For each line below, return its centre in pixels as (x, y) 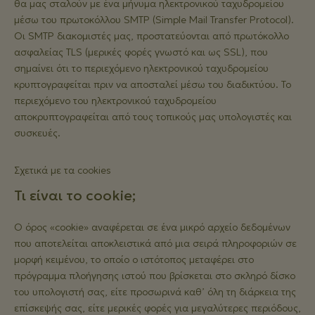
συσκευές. (37, 133)
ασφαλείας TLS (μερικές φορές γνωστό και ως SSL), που (141, 52)
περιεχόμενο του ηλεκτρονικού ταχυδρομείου (115, 101)
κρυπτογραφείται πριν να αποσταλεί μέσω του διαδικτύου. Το (153, 84)
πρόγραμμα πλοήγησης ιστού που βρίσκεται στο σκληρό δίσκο (155, 276)
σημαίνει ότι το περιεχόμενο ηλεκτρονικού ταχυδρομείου (141, 68)
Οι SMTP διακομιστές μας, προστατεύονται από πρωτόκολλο (152, 36)
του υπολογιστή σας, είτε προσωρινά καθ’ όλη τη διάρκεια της (155, 292)
